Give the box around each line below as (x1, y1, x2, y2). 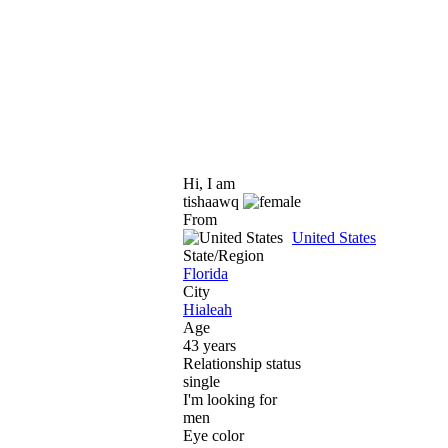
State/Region (183, 246, 264, 264)
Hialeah (183, 300, 232, 318)
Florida (183, 264, 228, 282)
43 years (183, 336, 236, 354)
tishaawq (183, 192, 243, 210)
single (183, 372, 220, 390)
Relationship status (183, 354, 301, 372)
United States (292, 228, 376, 246)
